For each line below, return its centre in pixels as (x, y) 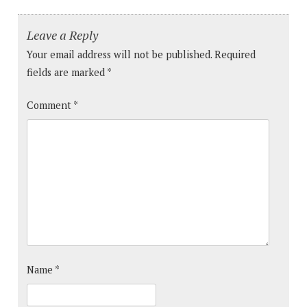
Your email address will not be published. (119, 55)
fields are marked (67, 73)
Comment (50, 106)
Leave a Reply (62, 35)
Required (235, 55)
